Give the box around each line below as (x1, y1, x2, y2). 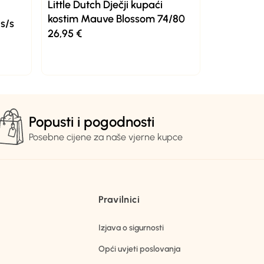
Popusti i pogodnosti (28, 113, 154, 131)
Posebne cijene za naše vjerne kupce (28, 131, 183, 143)
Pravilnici (98, 194, 140, 206)
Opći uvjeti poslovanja (98, 244, 180, 255)
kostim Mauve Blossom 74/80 (48, 12, 186, 25)
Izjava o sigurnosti (98, 223, 164, 233)
